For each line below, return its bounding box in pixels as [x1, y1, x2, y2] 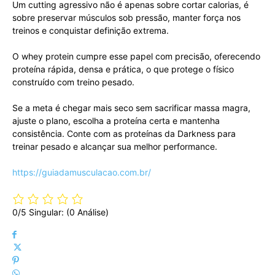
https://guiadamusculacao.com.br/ [12, 166, 151, 177]
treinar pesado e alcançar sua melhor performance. [12, 141, 217, 152]
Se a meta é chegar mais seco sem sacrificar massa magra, [12, 102, 250, 113]
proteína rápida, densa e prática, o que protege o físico [12, 63, 234, 74]
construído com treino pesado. [12, 76, 134, 87]
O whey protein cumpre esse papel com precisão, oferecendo [12, 50, 260, 61]
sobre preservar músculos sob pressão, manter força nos [12, 12, 241, 23]
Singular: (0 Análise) [29, 206, 109, 217]
